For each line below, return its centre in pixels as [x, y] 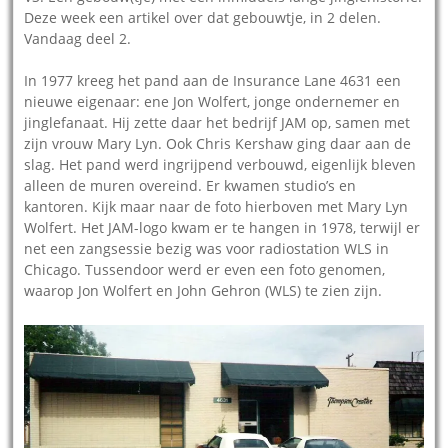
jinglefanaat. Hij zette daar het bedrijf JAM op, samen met [217, 123]
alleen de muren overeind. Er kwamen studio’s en [190, 186]
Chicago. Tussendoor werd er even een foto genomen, [205, 270]
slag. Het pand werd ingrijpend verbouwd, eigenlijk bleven [220, 165]
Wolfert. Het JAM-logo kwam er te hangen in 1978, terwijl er [222, 228]
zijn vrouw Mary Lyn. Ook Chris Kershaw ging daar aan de [218, 144]
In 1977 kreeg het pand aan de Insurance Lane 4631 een [213, 81]
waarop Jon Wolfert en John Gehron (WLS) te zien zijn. [203, 291]
